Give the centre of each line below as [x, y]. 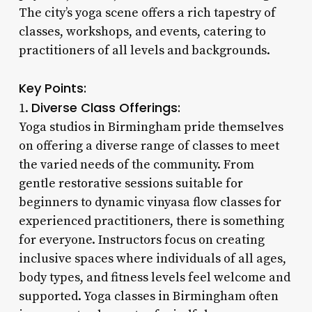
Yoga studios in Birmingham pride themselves [151, 127]
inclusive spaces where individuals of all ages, [152, 258]
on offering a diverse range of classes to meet [149, 146]
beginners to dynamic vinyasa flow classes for [150, 202]
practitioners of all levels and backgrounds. [144, 50]
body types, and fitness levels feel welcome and [154, 277]
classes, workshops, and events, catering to [142, 31]
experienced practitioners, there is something [151, 221]
